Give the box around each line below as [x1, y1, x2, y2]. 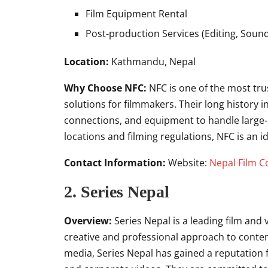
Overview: [64, 214, 112, 227]
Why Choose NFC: [64, 81, 147, 95]
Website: [166, 156, 209, 169]
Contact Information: [64, 156, 166, 169]
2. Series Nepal [64, 182, 169, 201]
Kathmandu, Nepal [109, 55, 196, 68]
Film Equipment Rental [86, 7, 187, 20]
